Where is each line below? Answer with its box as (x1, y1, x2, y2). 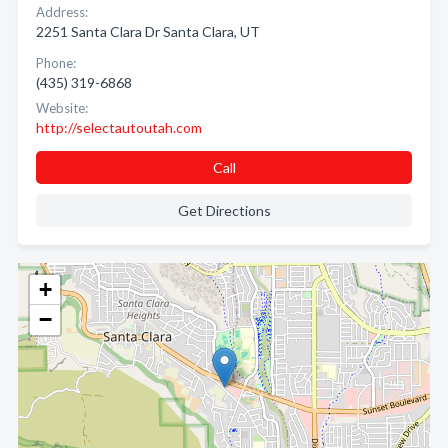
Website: (36, 100, 88, 117)
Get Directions (177, 202, 271, 220)
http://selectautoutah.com (36, 119, 202, 137)
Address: (36, 4, 88, 21)
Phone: (36, 55, 76, 72)
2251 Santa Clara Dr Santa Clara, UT (36, 23, 260, 41)
